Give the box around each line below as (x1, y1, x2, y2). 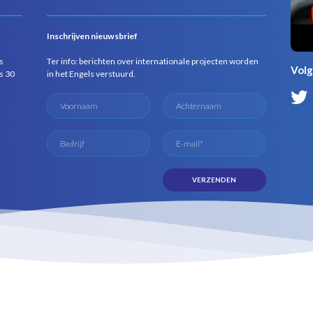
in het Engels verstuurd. (47, 68, 136, 80)
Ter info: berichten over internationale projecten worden (47, 56, 259, 67)
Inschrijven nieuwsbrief (47, 31, 138, 42)
